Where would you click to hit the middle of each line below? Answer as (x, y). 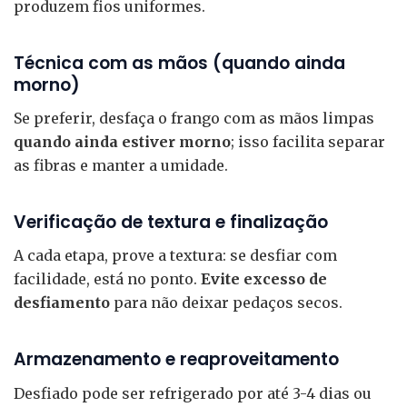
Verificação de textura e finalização (171, 222)
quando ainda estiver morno (122, 142)
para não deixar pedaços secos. (226, 303)
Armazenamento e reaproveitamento (176, 360)
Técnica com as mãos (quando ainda (179, 63)
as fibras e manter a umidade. (121, 165)
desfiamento (62, 303)
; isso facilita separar (308, 142)
